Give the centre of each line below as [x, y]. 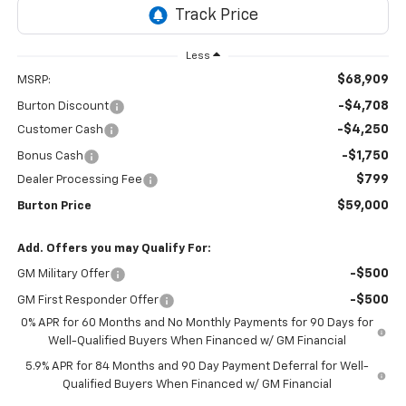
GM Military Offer [63, 275]
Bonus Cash [50, 157]
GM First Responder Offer [87, 301]
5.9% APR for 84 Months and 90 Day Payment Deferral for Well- [197, 367]
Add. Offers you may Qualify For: [114, 249]
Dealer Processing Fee [79, 180]
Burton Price [54, 207]
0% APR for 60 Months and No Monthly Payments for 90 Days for [198, 324]
